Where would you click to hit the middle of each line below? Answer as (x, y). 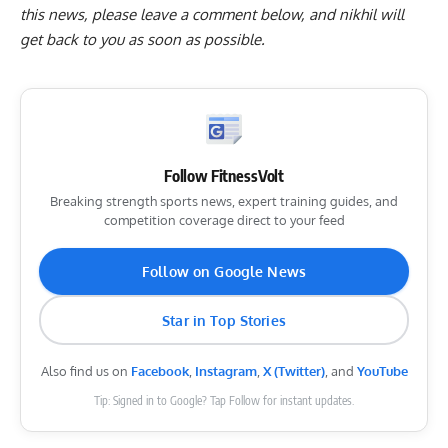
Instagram (225, 371)
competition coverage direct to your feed (224, 220)
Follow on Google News (224, 272)
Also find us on (85, 371)
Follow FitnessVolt (224, 176)
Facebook (159, 371)
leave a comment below (220, 15)
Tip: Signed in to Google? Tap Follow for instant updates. (224, 401)
